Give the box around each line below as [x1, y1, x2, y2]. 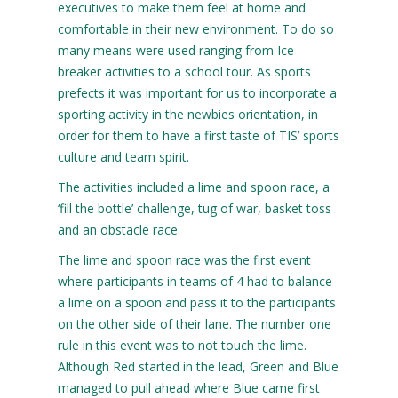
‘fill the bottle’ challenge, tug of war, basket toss [57, 199, 331, 217]
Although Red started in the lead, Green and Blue [57, 357, 338, 375]
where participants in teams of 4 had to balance [57, 272, 332, 290]
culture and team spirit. [57, 147, 189, 165]
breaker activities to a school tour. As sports [57, 62, 311, 80]
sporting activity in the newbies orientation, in [57, 105, 318, 123]
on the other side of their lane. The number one [57, 314, 331, 332]
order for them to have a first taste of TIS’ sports [57, 126, 339, 144]
